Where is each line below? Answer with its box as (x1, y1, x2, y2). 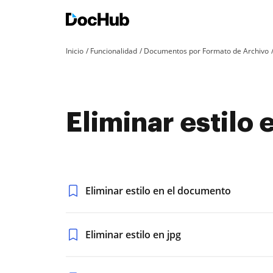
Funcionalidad (90, 46, 137, 56)
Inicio (66, 46, 83, 56)
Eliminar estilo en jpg (85, 228, 181, 241)
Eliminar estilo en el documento (85, 184, 231, 197)
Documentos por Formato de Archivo (144, 46, 269, 56)
